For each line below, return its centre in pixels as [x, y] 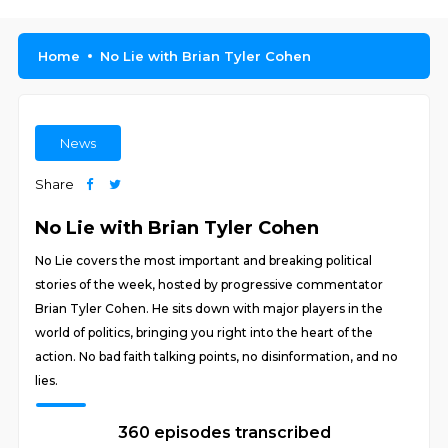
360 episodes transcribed [224, 432]
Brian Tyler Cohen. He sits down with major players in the [209, 308]
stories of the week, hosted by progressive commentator [209, 284]
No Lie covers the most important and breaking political [204, 260]
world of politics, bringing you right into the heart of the [204, 332]
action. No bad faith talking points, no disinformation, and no [217, 356]
